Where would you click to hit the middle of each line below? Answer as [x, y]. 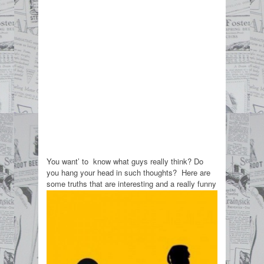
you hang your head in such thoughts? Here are [128, 172]
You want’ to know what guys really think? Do [125, 161]
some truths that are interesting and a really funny [131, 183]
